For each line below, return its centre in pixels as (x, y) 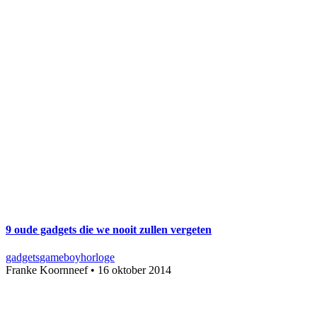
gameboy (60, 258)
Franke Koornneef (47, 270)
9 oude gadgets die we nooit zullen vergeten (109, 230)
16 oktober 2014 (134, 270)
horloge (98, 258)
